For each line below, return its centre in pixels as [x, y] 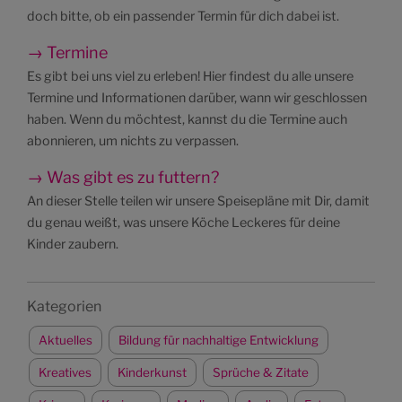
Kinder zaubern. [73, 244]
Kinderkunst [152, 372]
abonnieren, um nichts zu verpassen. [133, 141]
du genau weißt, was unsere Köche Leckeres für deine [184, 223]
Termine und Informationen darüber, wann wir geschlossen [197, 98]
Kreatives [65, 372]
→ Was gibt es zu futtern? [123, 177]
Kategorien [64, 306]
